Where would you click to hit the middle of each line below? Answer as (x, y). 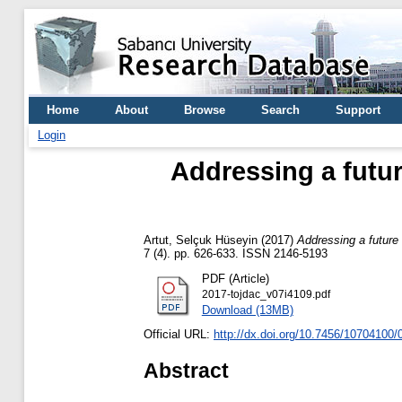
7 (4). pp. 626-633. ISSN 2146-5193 (236, 253)
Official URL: (179, 335)
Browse (205, 110)
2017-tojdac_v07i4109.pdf (266, 294)
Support (358, 110)
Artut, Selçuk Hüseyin (201, 240)
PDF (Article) (235, 278)
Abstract (186, 370)
